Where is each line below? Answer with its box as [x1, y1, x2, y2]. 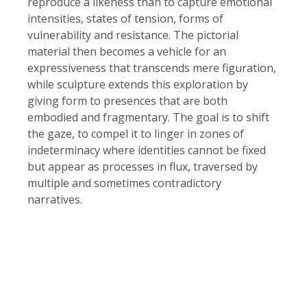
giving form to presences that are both [27, 93, 228, 108]
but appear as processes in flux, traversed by [27, 159, 258, 174]
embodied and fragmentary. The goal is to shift [27, 110, 269, 125]
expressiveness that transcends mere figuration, [27, 60, 276, 75]
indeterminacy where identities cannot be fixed [27, 143, 266, 158]
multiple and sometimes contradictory [27, 175, 221, 191]
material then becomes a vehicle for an [27, 44, 226, 59]
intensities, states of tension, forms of [27, 11, 223, 26]
